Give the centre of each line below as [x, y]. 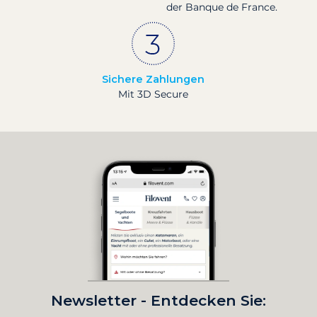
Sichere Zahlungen [153, 79]
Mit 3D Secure [153, 94]
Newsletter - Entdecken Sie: [158, 300]
